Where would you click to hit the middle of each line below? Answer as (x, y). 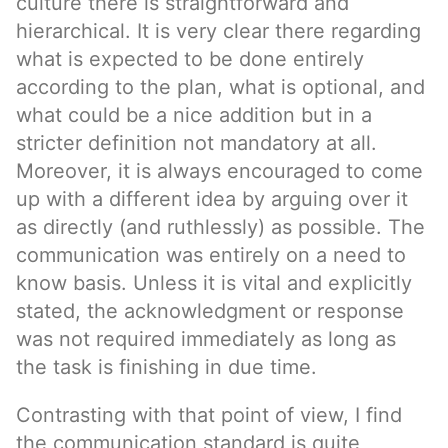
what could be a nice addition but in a (194, 115)
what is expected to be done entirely (190, 59)
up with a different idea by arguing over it (212, 199)
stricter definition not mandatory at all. (196, 143)
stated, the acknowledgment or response (210, 311)
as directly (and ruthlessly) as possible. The (220, 227)
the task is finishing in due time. (166, 367)
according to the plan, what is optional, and (220, 87)
